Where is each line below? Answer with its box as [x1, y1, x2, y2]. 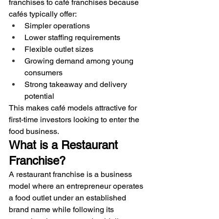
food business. [9, 126, 59, 136]
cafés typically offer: [9, 9, 77, 19]
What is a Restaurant [9, 138, 121, 152]
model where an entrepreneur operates [9, 181, 145, 191]
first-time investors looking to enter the [9, 114, 141, 124]
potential [24, 91, 54, 101]
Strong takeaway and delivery [24, 79, 129, 89]
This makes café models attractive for [9, 103, 139, 112]
